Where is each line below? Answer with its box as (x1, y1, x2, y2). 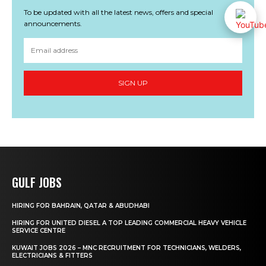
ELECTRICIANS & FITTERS (12, 251, 93, 259)
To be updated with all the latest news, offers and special (24, 7, 213, 17)
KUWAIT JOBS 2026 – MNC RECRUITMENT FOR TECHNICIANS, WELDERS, (12, 243, 241, 252)
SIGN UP (118, 78, 148, 88)
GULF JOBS (12, 173, 62, 191)
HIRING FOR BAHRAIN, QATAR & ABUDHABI (12, 201, 150, 210)
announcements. (24, 18, 82, 28)
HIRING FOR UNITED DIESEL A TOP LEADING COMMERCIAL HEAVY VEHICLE (12, 218, 246, 227)
